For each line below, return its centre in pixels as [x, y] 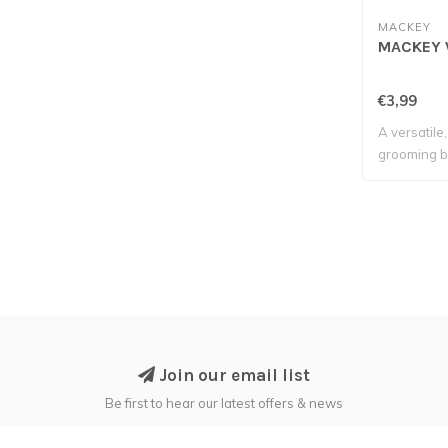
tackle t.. [402, 175]
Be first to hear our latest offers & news [224, 402]
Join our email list [232, 374]
